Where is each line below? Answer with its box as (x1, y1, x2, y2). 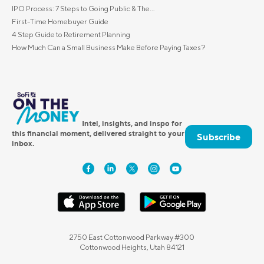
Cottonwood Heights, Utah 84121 (80, 242, 184, 252)
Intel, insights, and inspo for (82, 118, 183, 128)
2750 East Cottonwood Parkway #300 (70, 232, 194, 242)
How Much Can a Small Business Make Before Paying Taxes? (12, 42, 206, 52)
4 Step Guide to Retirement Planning (12, 29, 130, 39)
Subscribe (197, 130, 240, 143)
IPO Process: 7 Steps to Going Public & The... (12, 4, 155, 13)
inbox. (12, 138, 34, 148)
